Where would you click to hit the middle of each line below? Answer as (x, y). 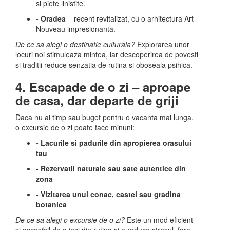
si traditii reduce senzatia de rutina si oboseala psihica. (104, 65)
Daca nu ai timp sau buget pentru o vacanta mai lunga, (104, 117)
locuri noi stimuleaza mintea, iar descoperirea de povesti (107, 54)
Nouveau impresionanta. (76, 29)
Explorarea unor (162, 44)
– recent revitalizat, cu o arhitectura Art (130, 18)
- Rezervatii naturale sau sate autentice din (111, 168)
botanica (51, 204)
